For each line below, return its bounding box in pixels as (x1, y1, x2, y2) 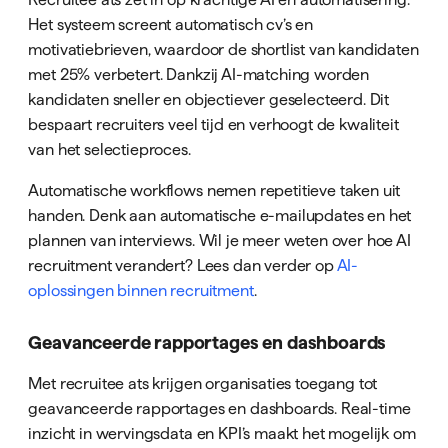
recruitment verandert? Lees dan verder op (28, 255, 337, 274)
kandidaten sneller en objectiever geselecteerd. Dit (28, 89, 390, 108)
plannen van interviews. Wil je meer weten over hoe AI (28, 230, 411, 249)
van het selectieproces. (28, 139, 191, 158)
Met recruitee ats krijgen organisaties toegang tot (28, 374, 378, 393)
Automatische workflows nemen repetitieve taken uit (28, 180, 401, 199)
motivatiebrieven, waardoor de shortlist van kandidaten (28, 39, 419, 58)
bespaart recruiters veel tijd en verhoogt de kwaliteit (28, 114, 399, 133)
